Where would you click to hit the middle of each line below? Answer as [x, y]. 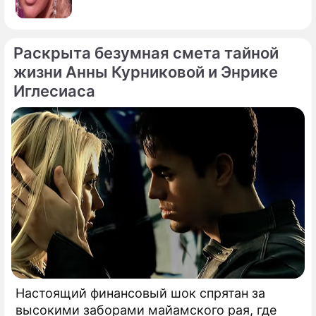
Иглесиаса [54, 91]
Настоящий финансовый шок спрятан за [140, 293]
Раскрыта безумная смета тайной [146, 53]
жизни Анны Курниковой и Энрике [146, 72]
